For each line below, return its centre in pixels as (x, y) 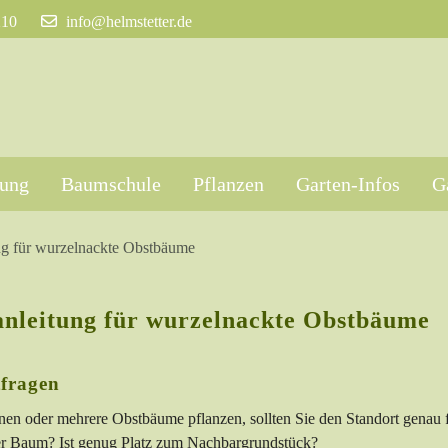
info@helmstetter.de (129, 21)
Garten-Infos (348, 184)
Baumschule (111, 184)
